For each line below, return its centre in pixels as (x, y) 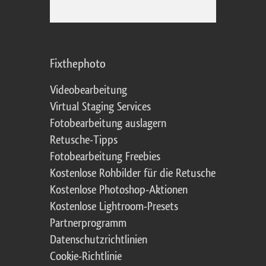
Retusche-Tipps (84, 140)
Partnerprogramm (88, 224)
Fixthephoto (78, 64)
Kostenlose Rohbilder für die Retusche (133, 174)
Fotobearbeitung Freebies (105, 157)
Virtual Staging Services (100, 107)
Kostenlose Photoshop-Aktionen (119, 190)
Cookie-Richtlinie (86, 257)
